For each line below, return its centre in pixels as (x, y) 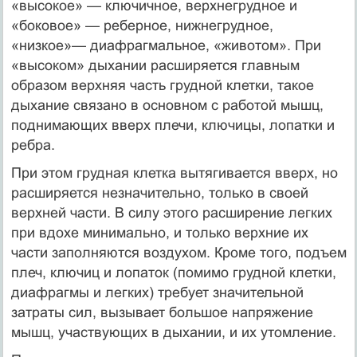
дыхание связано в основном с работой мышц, (167, 105)
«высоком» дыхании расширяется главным (155, 65)
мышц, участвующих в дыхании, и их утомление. (173, 332)
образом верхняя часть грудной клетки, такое (162, 85)
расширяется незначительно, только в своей (159, 192)
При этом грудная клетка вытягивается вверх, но (174, 173)
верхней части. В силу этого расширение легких (171, 212)
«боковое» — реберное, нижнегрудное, (142, 25)
